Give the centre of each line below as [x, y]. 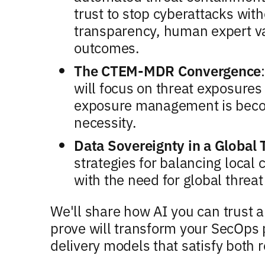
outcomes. [107, 47]
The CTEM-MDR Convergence [168, 70]
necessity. [105, 122]
